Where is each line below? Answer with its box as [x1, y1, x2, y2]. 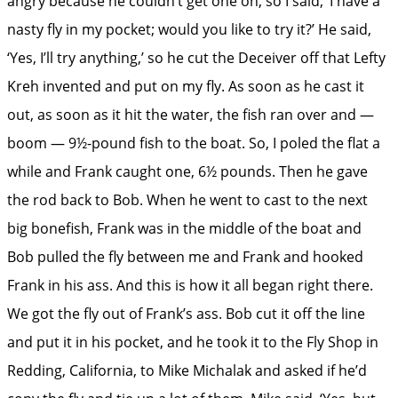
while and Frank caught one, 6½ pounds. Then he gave [7, 161, 368, 181]
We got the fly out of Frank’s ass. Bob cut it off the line [7, 303, 365, 323]
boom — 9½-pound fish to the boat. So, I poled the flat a [7, 132, 380, 153]
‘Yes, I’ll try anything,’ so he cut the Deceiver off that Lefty [7, 47, 386, 68]
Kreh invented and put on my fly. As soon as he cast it [7, 76, 364, 96]
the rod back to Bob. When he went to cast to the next [7, 189, 368, 210]
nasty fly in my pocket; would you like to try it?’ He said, [7, 19, 371, 39]
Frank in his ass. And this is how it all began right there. [7, 275, 373, 295]
